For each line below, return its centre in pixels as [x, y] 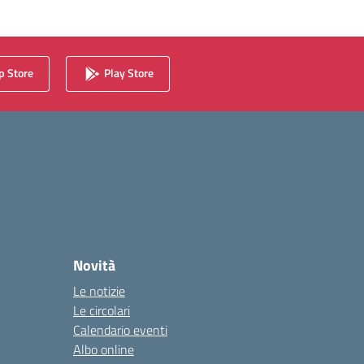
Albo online [104, 349]
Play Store [128, 72]
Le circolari [102, 310]
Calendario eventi [120, 330]
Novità [94, 265]
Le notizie [99, 291]
